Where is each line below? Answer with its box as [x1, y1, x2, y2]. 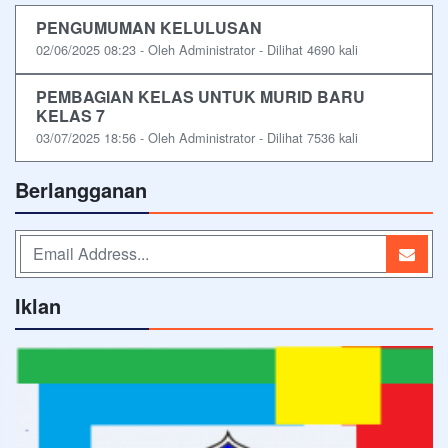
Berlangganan [15, 174, 147, 204]
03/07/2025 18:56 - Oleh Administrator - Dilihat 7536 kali [36, 127, 358, 147]
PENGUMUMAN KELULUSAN [36, 15, 262, 39]
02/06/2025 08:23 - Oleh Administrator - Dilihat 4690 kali [36, 39, 358, 59]
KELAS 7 [36, 103, 105, 127]
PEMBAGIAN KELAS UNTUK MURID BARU [36, 84, 365, 108]
